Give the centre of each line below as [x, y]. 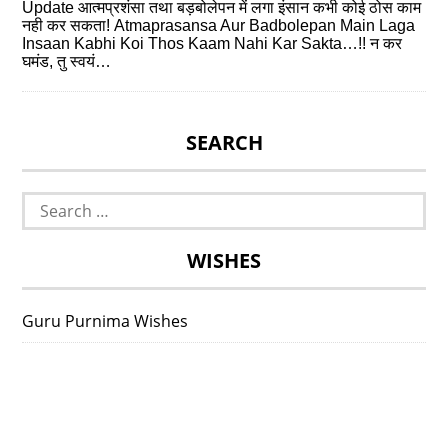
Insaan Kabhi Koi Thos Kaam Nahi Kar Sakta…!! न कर [212, 43]
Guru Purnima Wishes [105, 320]
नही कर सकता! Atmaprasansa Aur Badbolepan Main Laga [219, 25]
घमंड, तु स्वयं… [67, 61]
